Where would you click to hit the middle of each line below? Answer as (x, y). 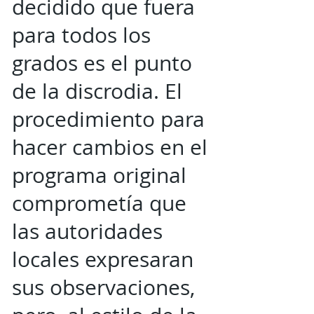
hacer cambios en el (110, 147)
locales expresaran (103, 259)
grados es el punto (102, 63)
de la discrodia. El (97, 91)
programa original (99, 175)
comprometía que (99, 203)
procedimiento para (108, 119)
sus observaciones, (103, 287)
